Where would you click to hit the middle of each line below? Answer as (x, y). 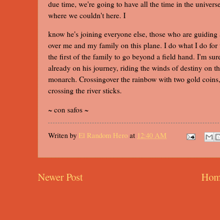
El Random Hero (103, 135)
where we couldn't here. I (87, 15)
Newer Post (60, 177)
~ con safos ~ (68, 109)
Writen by (63, 135)
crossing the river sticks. (85, 91)
